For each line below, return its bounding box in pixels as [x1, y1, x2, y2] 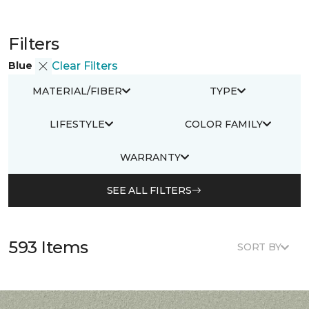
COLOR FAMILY [184, 117, 263, 130]
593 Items [8, 237, 88, 257]
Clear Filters [52, 59, 118, 72]
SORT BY [237, 241, 281, 253]
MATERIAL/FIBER [32, 84, 122, 97]
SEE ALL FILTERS [106, 183, 192, 197]
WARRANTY [120, 150, 181, 163]
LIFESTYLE [50, 117, 105, 130]
